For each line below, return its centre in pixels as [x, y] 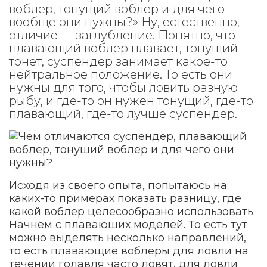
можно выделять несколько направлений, [128, 238]
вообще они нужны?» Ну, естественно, [124, 22]
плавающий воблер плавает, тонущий [123, 48]
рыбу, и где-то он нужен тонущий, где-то [131, 101]
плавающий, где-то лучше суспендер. [123, 114]
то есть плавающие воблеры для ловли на [129, 251]
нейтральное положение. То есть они [121, 74]
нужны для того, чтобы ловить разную [123, 88]
